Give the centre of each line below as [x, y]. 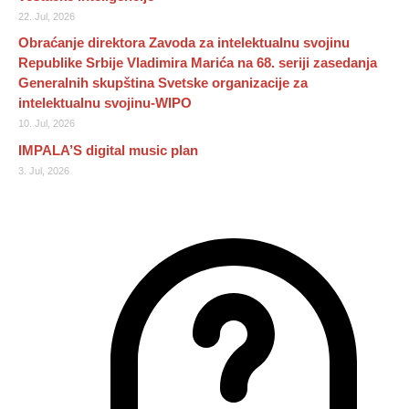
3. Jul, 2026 [44, 170]
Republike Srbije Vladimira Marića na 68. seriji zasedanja [198, 63]
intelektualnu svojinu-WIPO [105, 103]
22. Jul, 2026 [47, 16]
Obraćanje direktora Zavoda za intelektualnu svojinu [184, 43]
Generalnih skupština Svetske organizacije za [163, 83]
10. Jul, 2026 [47, 124]
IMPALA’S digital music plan [108, 150]
